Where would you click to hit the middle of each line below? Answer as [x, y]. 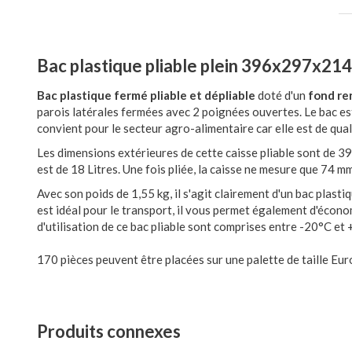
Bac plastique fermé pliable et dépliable [146, 95]
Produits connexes [109, 331]
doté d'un [282, 95]
